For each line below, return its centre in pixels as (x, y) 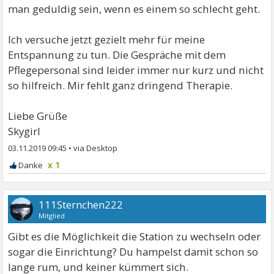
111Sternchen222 (81, 204)
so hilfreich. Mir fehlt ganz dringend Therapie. (120, 85)
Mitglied (52, 215)
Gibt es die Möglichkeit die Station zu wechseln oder (135, 236)
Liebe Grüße (38, 116)
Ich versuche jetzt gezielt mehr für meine (107, 39)
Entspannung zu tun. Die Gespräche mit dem (117, 54)
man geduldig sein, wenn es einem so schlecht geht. (134, 9)
